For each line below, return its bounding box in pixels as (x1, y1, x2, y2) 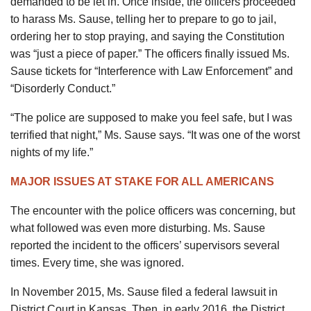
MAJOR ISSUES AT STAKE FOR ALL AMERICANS (10, 175, 274, 187)
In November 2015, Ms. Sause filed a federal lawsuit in (10, 285, 278, 298)
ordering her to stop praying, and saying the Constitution (10, 30, 285, 42)
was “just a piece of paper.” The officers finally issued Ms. (10, 47, 289, 60)
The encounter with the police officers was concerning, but (10, 204, 295, 217)
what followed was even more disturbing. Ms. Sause (10, 221, 265, 234)
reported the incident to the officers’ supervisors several (10, 239, 280, 251)
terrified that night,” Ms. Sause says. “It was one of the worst (10, 128, 300, 141)
